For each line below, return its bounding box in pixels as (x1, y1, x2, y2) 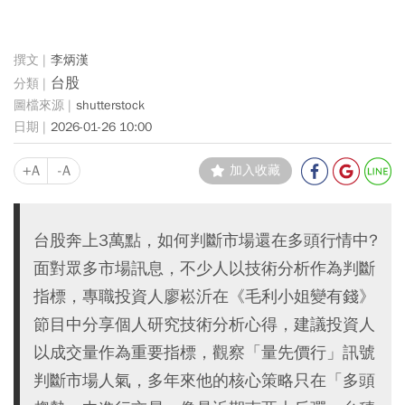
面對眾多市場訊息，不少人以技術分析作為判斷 (33, 257, 375, 278)
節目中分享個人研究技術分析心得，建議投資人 (33, 313, 375, 334)
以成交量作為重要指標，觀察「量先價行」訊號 (33, 341, 375, 363)
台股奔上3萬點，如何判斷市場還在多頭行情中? (33, 229, 378, 250)
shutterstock (76, 98, 145, 114)
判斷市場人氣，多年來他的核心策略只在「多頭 (33, 369, 375, 391)
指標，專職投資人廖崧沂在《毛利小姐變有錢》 (33, 285, 375, 306)
